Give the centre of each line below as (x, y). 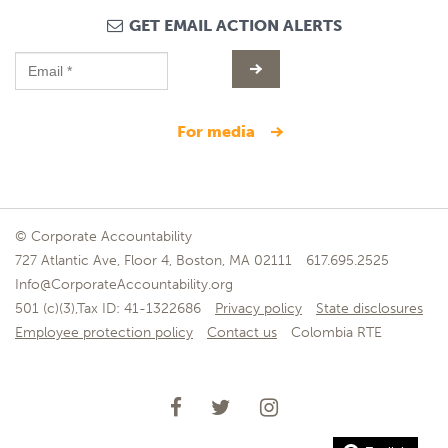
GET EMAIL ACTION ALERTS (233, 25)
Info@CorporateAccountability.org (124, 285)
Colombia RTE (336, 333)
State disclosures (369, 309)
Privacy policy (258, 309)
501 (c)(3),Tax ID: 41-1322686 (108, 309)
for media (222, 132)
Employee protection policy (104, 333)
